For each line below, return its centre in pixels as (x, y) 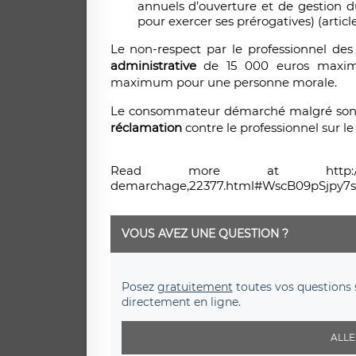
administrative (153, 66)
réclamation (146, 128)
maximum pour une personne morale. (223, 83)
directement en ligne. (181, 302)
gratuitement (195, 287)
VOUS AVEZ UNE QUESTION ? (205, 234)
